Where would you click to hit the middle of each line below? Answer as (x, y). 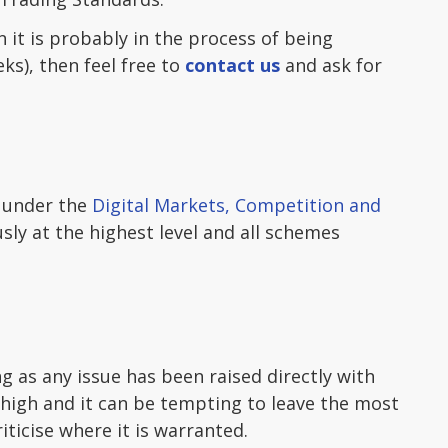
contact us (232, 65)
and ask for (331, 65)
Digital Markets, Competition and (236, 205)
